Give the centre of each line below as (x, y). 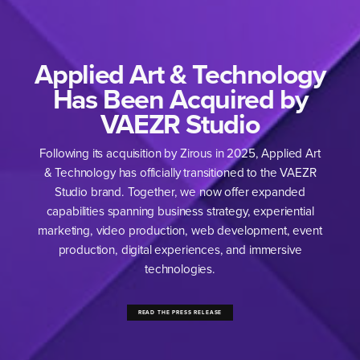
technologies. (180, 269)
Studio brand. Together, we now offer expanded (180, 192)
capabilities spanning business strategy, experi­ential (180, 211)
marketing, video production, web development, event (180, 231)
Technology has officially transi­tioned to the (166, 173)
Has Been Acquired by (180, 98)
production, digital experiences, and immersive (180, 250)
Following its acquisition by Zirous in (133, 153)
